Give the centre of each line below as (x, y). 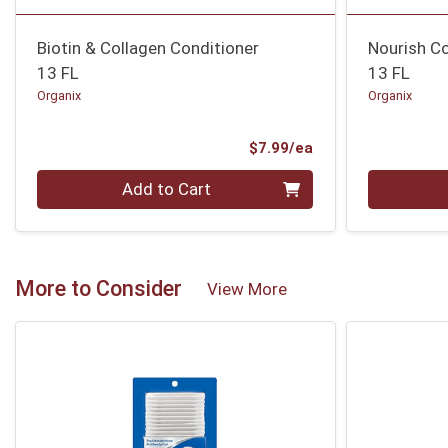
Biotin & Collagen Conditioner (148, 48)
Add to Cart (167, 188)
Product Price (363, 146)
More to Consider (98, 289)
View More (247, 288)
